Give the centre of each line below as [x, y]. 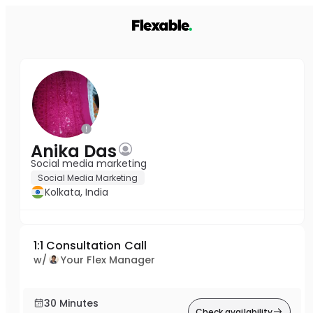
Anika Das [74, 151]
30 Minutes [71, 303]
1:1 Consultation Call [90, 246]
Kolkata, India [77, 192]
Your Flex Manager [108, 260]
